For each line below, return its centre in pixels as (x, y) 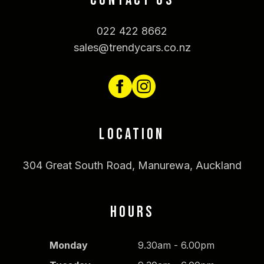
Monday (69, 245)
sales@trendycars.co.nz (132, 48)
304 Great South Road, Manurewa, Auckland (132, 166)
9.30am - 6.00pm (176, 245)
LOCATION (132, 135)
